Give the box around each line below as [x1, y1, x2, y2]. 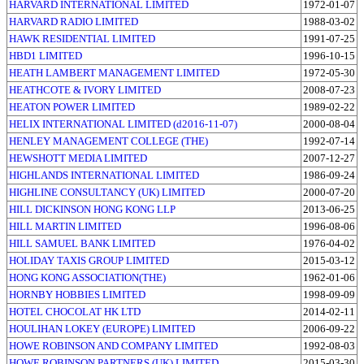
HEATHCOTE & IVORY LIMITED [9, 83, 161, 96]
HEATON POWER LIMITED [9, 100, 135, 113]
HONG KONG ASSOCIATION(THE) [9, 271, 166, 284]
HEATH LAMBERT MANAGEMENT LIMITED [9, 66, 219, 79]
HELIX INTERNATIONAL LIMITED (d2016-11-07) [9, 117, 237, 130]
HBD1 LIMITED [9, 49, 82, 62]
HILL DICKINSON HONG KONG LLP [9, 202, 175, 215]
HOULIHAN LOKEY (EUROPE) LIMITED [9, 322, 195, 335]
